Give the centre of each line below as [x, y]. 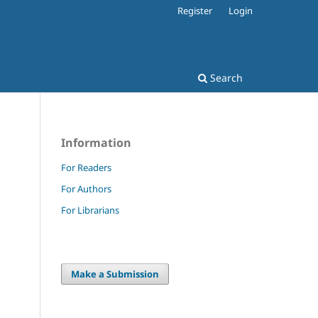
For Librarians [90, 210]
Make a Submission [115, 274]
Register [195, 10]
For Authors [86, 188]
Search [225, 77]
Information [96, 142]
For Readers [86, 167]
